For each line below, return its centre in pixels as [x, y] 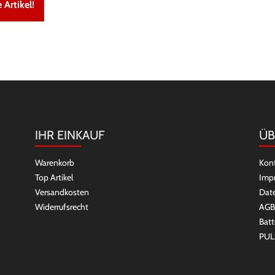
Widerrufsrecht [61, 207]
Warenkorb [54, 163]
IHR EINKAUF [69, 135]
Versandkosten [62, 192]
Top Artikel [54, 177]
